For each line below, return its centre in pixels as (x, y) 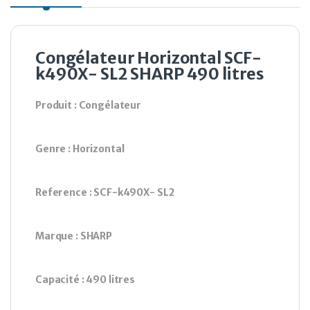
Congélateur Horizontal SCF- (149, 58)
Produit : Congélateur (89, 106)
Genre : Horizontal (80, 149)
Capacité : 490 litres (85, 280)
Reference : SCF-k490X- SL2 (105, 193)
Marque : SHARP (74, 236)
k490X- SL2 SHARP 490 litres (150, 74)
